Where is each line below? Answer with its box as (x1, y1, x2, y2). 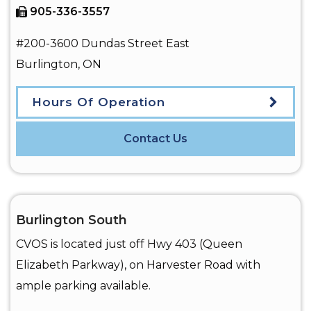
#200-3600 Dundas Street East (16, 36, 190, 50)
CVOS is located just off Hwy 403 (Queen (16, 237, 242, 251)
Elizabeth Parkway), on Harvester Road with (16, 258, 260, 272)
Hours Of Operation (32, 95, 165, 110)
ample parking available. (16, 279, 151, 293)
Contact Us (124, 132, 187, 146)
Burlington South (16, 212, 127, 228)
